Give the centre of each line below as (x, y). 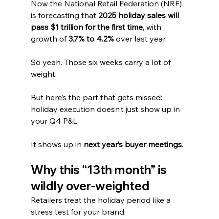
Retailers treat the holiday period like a (101, 200)
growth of (49, 38)
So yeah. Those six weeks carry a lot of (101, 62)
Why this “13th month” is (100, 169)
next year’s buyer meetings (132, 144)
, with (153, 27)
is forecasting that (64, 15)
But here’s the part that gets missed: (97, 97)
